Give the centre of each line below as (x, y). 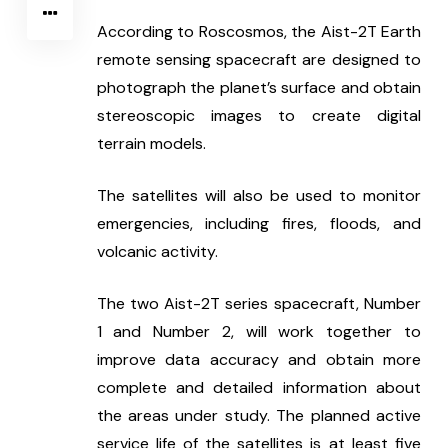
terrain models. (151, 144)
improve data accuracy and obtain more (258, 360)
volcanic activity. (157, 252)
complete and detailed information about (258, 388)
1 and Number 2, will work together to (258, 332)
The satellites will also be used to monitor (258, 196)
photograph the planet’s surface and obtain (258, 88)
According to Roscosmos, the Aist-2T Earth (258, 32)
